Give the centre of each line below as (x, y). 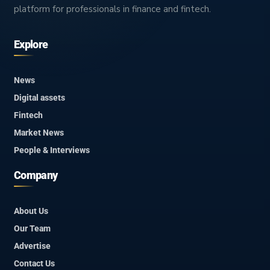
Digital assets (39, 97)
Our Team (32, 228)
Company (36, 175)
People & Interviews (52, 150)
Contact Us (34, 263)
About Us (31, 211)
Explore (31, 44)
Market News (39, 132)
